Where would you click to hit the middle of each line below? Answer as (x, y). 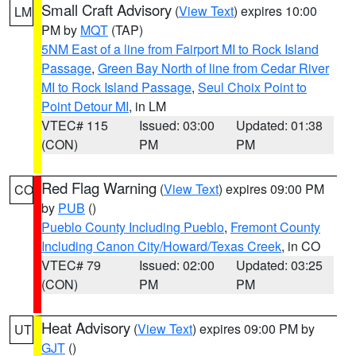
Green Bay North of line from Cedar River (213, 68)
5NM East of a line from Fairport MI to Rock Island (180, 49)
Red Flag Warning (99, 188)
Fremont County (275, 227)
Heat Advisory (86, 327)
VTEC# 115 (75, 125)
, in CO (301, 246)
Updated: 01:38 (280, 125)
